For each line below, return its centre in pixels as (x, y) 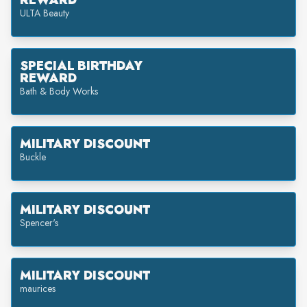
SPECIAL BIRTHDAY (81, 66)
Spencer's (39, 223)
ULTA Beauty (45, 13)
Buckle (33, 157)
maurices (38, 288)
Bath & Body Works (59, 91)
